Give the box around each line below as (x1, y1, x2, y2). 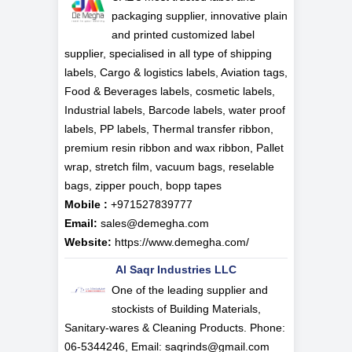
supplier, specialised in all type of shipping (64, 47, 272, 60)
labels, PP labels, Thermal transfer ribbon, (64, 123, 273, 136)
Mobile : (64, 198, 108, 211)
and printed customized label (112, 28, 255, 42)
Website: (64, 236, 112, 249)
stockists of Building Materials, (112, 302, 261, 316)
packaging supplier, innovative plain (112, 9, 288, 23)
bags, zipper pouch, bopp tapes (64, 179, 222, 192)
